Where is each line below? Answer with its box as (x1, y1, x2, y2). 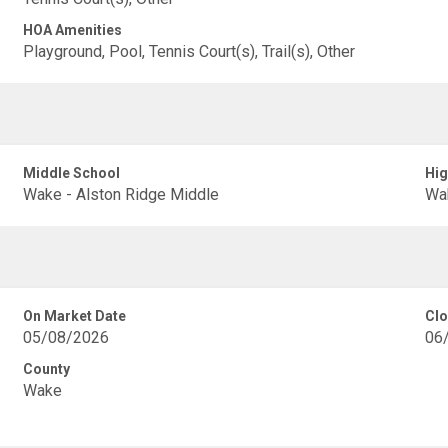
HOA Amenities (23, 22, 123, 38)
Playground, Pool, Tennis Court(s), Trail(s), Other (23, 42, 356, 61)
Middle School (23, 165, 121, 181)
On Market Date (23, 308, 127, 324)
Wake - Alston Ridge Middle (23, 185, 220, 204)
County (23, 361, 71, 377)
